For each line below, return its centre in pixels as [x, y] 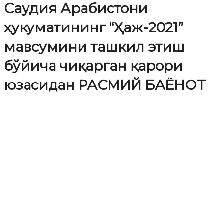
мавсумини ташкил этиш [94, 46]
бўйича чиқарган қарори [93, 66]
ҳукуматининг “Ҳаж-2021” [94, 27]
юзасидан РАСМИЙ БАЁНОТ [105, 85]
